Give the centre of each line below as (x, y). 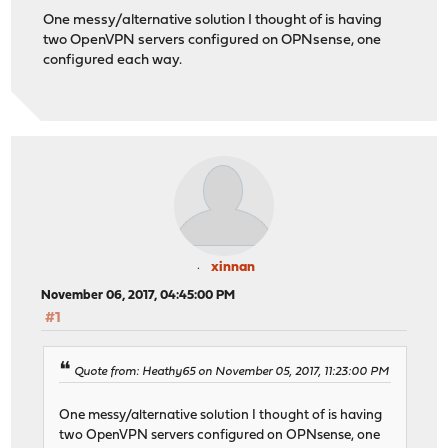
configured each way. (113, 61)
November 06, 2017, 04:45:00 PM (138, 296)
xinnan (233, 268)
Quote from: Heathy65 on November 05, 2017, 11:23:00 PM (232, 371)
